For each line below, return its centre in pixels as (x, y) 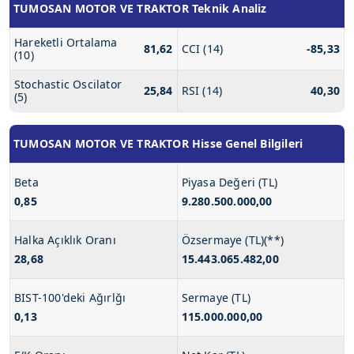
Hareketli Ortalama (66, 42)
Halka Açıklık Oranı (65, 240)
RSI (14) (202, 90)
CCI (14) (202, 49)
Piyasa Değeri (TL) (230, 182)
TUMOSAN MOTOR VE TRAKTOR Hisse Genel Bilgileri (158, 143)
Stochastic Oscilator (68, 84)
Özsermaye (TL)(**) (233, 240)
